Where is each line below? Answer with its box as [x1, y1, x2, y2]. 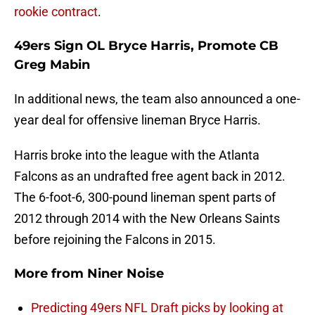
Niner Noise [87, 266, 164, 282]
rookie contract [14, 4, 98, 20]
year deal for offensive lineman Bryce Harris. [14, 112, 261, 128]
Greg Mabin [14, 57, 90, 73]
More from [14, 266, 87, 282]
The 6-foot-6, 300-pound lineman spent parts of [14, 190, 276, 205]
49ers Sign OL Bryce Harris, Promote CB [14, 38, 278, 54]
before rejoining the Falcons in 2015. [14, 232, 216, 247]
